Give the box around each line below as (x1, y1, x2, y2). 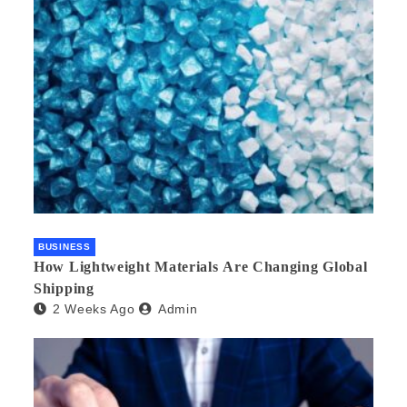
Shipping (34, 281, 94, 297)
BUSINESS (38, 242, 91, 253)
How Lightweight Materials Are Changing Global (34, 259, 368, 275)
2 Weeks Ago (52, 302, 135, 317)
